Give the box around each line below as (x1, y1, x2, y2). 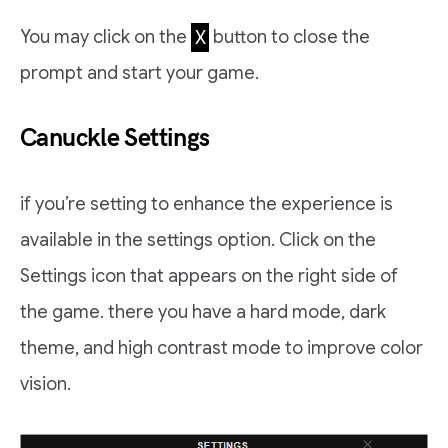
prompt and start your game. (20, 62, 259, 85)
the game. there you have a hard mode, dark (20, 301, 386, 324)
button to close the (209, 26, 371, 49)
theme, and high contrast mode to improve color (20, 337, 423, 360)
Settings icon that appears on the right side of (20, 265, 398, 288)
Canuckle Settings (20, 123, 210, 154)
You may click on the (20, 26, 191, 49)
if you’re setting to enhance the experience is (20, 193, 393, 216)
